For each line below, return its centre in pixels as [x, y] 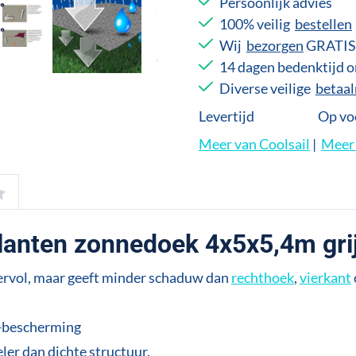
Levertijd [226, 116]
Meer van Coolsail [254, 143]
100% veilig [257, 23]
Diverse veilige [267, 88]
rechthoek [262, 277]
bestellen [323, 23]
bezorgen [275, 45]
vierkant [325, 277]
